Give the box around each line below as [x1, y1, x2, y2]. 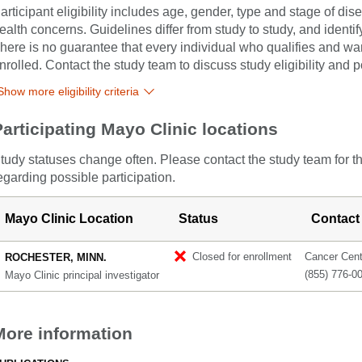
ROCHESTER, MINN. [5, 251, 107, 263]
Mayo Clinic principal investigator [5, 269, 159, 281]
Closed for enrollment [192, 250, 292, 263]
